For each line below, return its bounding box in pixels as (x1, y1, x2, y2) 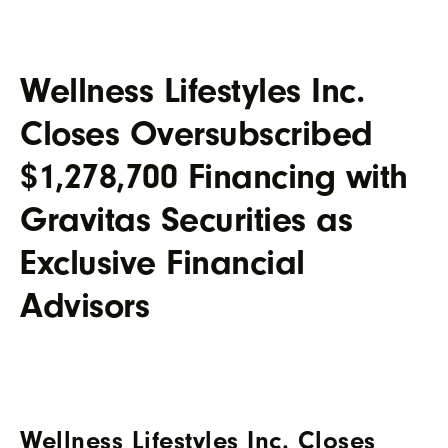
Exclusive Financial (20, 242, 305, 283)
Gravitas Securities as (20, 199, 352, 240)
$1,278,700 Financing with (20, 156, 408, 197)
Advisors (20, 285, 149, 326)
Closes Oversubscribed (20, 113, 373, 154)
